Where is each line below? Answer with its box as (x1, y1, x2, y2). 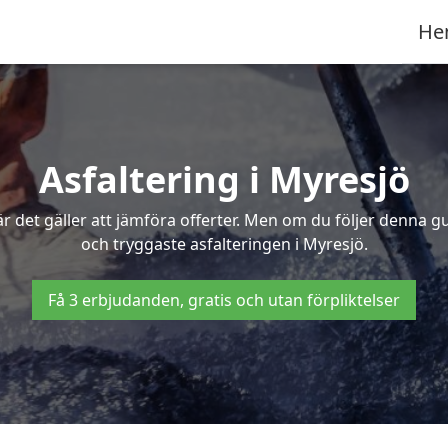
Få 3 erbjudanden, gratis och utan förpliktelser (48, 289, 400, 311)
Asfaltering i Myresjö (38, 155, 410, 204)
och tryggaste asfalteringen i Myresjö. (80, 233, 368, 255)
